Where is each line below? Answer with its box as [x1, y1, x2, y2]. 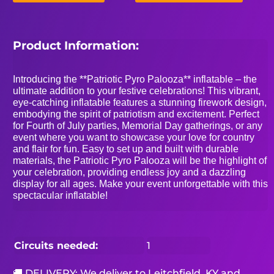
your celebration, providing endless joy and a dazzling [13, 167, 246, 178]
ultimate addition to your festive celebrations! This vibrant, [13, 86, 261, 97]
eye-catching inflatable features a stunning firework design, [13, 97, 267, 108]
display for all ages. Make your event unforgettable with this [13, 179, 268, 190]
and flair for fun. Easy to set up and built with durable [13, 144, 239, 155]
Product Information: [13, 38, 139, 53]
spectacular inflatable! [13, 190, 108, 201]
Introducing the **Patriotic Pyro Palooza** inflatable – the [13, 74, 257, 85]
